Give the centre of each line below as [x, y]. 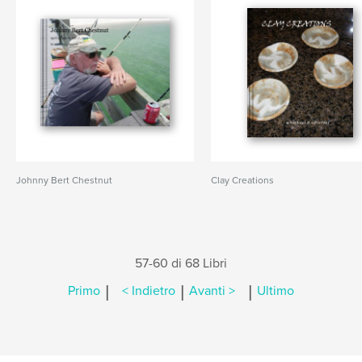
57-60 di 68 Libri [181, 263]
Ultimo [276, 291]
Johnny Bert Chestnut [64, 180]
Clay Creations [243, 180]
